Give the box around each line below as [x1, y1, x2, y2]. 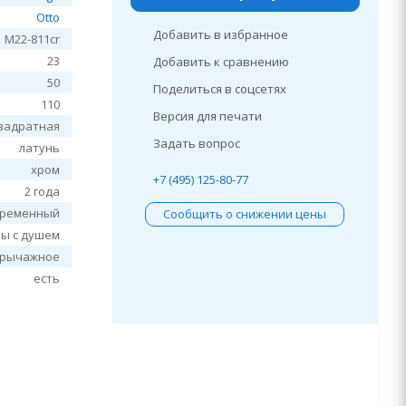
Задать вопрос [152, 135, 240, 151]
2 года [24, 183, 61, 199]
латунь [19, 140, 61, 156]
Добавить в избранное [152, 26, 288, 43]
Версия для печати [152, 108, 262, 124]
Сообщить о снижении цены [163, 206, 327, 222]
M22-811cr [5, 31, 61, 47]
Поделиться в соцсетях [152, 81, 286, 97]
